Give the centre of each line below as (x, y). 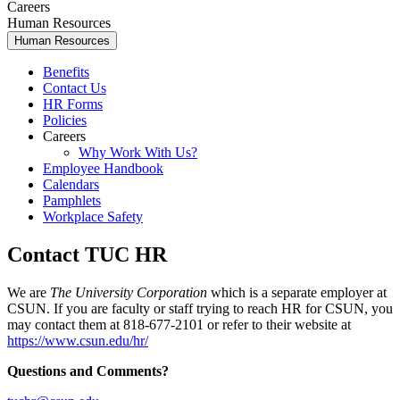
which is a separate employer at (297, 292)
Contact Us (75, 87)
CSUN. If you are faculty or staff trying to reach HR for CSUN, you (200, 308)
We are (29, 292)
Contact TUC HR (87, 254)
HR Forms (73, 104)
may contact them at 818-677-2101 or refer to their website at (179, 324)
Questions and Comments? (88, 371)
